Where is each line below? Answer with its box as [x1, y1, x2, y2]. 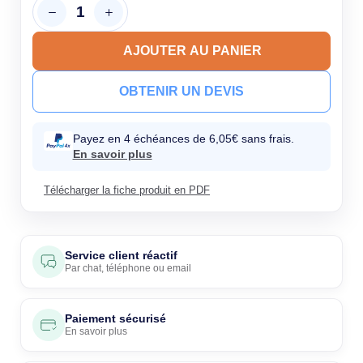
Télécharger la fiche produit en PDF [44, 184, 210, 196]
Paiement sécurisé [65, 312, 166, 325]
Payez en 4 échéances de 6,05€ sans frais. [72, 132, 294, 145]
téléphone [106, 263, 151, 274]
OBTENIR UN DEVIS [119, 84, 244, 98]
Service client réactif [65, 249, 177, 262]
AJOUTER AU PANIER [122, 44, 262, 58]
